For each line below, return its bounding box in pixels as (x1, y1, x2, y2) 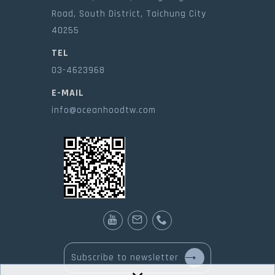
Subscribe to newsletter (71, 251, 179, 263)
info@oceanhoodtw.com (52, 104, 156, 116)
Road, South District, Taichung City (52, 7, 206, 20)
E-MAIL (52, 86, 84, 99)
